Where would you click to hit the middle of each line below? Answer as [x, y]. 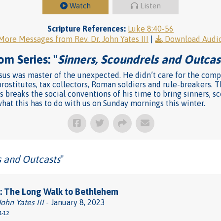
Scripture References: [87, 29]
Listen [150, 6]
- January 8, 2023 [74, 202]
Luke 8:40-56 [151, 29]
